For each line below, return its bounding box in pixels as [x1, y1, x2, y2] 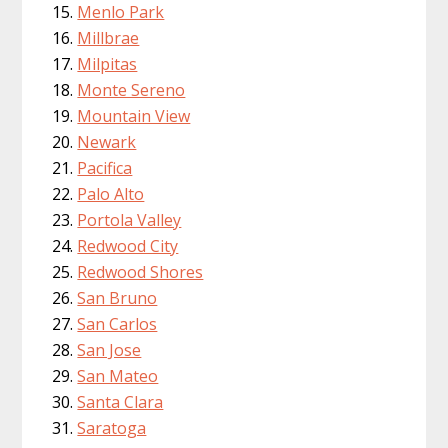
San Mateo [77, 364, 159, 387]
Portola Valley [77, 208, 182, 231]
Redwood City [77, 234, 179, 257]
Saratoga [77, 416, 147, 439]
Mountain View [77, 104, 191, 127]
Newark [77, 130, 137, 153]
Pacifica [77, 156, 133, 179]
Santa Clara [77, 390, 164, 413]
